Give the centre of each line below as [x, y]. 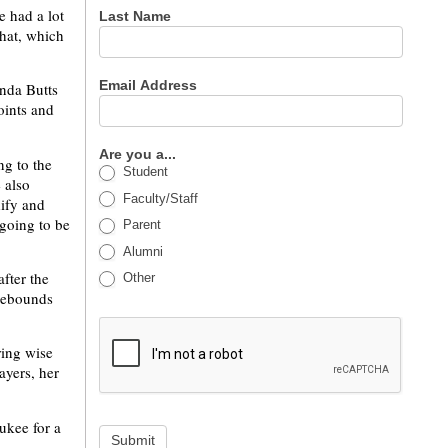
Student [144, 171]
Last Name [137, 16]
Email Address [150, 85]
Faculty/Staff [159, 198]
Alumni [141, 251]
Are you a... [140, 154]
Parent [140, 225]
